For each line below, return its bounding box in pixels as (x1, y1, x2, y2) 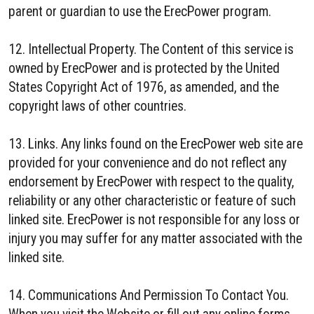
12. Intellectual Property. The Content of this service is (8, 41, 294, 57)
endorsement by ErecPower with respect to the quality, (8, 174, 294, 190)
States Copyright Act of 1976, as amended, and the (8, 79, 279, 95)
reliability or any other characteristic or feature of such (8, 193, 296, 209)
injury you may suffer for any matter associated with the (8, 231, 302, 247)
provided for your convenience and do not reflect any (8, 155, 287, 171)
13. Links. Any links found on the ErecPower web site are (8, 136, 303, 152)
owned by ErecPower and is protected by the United (8, 60, 280, 76)
